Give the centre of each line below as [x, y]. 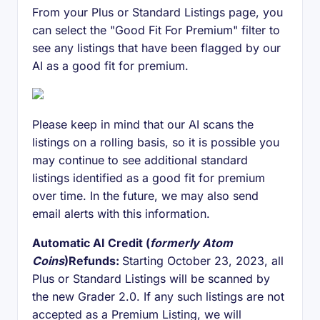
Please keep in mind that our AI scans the [143, 124]
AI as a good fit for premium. [110, 66]
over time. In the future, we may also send [145, 196]
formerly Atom [191, 243]
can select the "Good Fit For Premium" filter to [156, 30]
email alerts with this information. [121, 214]
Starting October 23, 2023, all [203, 261]
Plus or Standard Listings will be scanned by [151, 279]
